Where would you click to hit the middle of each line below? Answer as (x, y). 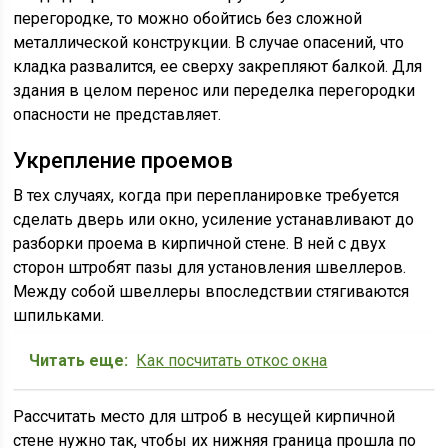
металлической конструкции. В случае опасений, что (209, 42)
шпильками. (59, 315)
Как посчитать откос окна (232, 360)
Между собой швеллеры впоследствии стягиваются (211, 291)
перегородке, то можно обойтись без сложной (188, 18)
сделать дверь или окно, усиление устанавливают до (214, 219)
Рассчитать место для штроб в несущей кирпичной (204, 416)
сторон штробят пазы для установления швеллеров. (210, 267)
